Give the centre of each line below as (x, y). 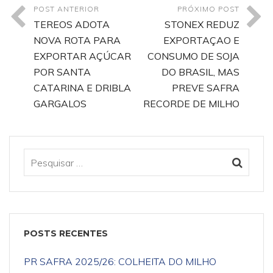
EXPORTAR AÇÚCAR (82, 56)
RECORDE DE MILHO (191, 104)
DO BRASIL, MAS (200, 72)
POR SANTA (62, 72)
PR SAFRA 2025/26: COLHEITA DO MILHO (120, 261)
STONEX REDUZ (202, 24)
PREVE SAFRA (206, 88)
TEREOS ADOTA (72, 24)
